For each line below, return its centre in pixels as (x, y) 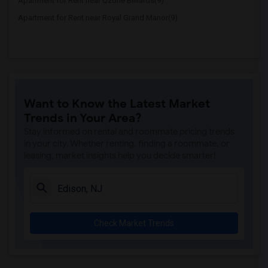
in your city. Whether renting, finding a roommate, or (127, 144)
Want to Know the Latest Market (117, 104)
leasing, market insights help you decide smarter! (120, 156)
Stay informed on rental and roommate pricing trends (129, 132)
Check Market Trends (134, 223)
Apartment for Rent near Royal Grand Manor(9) (98, 18)
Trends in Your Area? (83, 118)
